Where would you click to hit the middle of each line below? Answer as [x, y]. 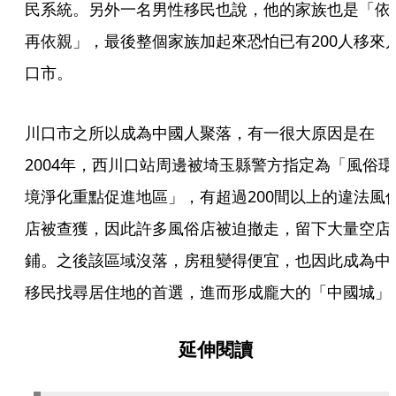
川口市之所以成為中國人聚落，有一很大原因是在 [200, 133]
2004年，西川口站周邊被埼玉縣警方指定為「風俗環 [209, 164]
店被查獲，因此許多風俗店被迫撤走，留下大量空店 [208, 228]
